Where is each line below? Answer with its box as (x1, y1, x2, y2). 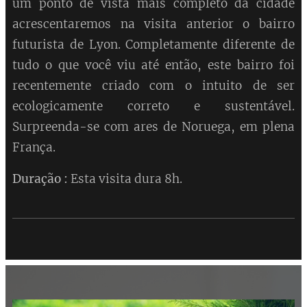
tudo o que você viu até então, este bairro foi (12, 58, 295, 73)
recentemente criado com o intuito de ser (12, 78, 295, 94)
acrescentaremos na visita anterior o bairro (12, 16, 295, 32)
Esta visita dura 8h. (71, 171, 182, 187)
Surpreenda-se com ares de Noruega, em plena (12, 119, 295, 135)
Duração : (12, 171, 71, 187)
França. (12, 140, 56, 156)
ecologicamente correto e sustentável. (12, 99, 295, 114)
